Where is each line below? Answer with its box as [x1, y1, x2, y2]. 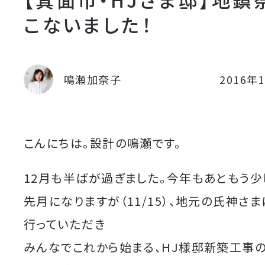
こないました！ [24, 11, 154, 38]
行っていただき [24, 215, 106, 233]
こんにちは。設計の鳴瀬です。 [24, 134, 182, 152]
